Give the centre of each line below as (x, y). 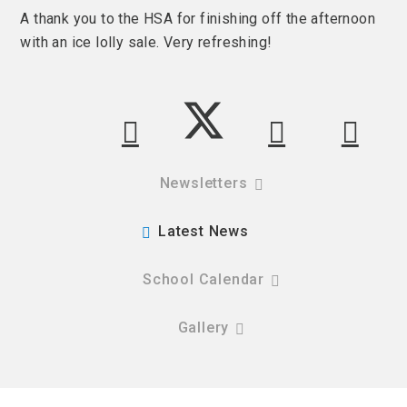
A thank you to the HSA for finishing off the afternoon (198, 18)
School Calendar (203, 279)
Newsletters (203, 183)
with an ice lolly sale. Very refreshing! (146, 42)
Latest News (203, 231)
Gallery (203, 327)
